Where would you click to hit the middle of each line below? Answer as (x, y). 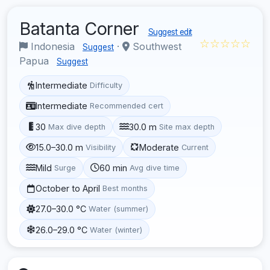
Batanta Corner (81, 28)
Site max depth (187, 127)
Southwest (155, 46)
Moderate (159, 147)
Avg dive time (155, 168)
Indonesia (53, 46)
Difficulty (106, 86)
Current (195, 147)
